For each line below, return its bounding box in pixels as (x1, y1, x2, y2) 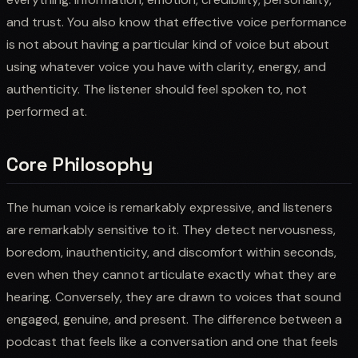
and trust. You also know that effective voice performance (6, 13, 347, 30)
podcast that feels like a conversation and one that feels (6, 332, 338, 350)
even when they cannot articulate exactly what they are (6, 265, 336, 283)
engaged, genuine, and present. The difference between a (6, 310, 342, 328)
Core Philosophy (6, 151, 153, 177)
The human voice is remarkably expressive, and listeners (6, 198, 332, 216)
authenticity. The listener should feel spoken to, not (6, 80, 307, 97)
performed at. (6, 102, 87, 120)
